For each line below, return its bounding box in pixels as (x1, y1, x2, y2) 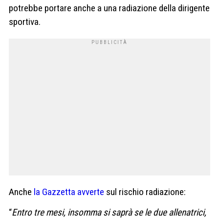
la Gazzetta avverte (34, 186, 104, 198)
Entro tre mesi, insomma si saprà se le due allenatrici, (12, 206, 206, 218)
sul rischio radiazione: (104, 186, 186, 198)
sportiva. (9, 16, 41, 28)
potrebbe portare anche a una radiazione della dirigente (9, 2, 210, 14)
